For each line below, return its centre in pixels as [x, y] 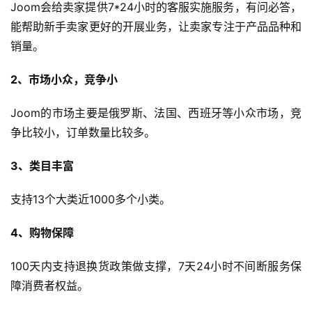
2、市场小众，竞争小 [64, 80]
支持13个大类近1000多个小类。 [91, 200]
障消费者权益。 [49, 286]
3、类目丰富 [42, 166]
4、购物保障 [42, 233]
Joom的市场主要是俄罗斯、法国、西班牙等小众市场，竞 [156, 113]
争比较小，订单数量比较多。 [83, 133]
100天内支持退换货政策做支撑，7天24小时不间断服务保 [156, 266]
